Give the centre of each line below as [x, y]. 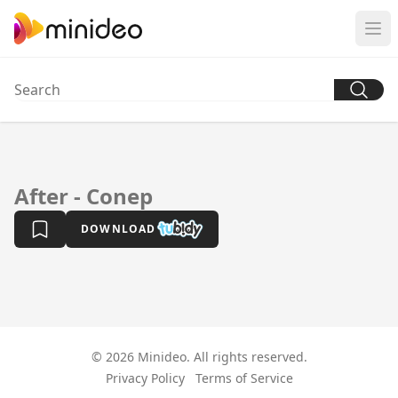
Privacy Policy [145, 378]
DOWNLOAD [119, 229]
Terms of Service [244, 378]
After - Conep [84, 196]
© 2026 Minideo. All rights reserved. [199, 357]
